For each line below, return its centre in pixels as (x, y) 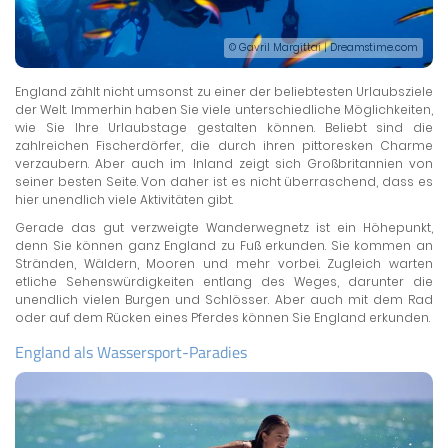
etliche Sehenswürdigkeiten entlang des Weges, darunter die (224, 281)
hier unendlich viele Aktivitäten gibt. (124, 199)
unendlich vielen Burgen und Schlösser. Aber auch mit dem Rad (224, 299)
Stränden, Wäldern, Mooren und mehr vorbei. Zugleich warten (224, 263)
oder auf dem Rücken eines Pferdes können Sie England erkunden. (222, 317)
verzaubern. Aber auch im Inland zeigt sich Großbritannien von (224, 163)
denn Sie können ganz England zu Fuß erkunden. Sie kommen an (224, 245)
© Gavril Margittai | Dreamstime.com (323, 47)
